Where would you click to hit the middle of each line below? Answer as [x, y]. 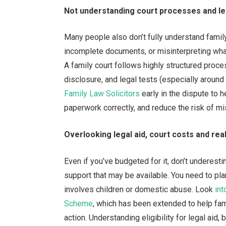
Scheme [79, 203]
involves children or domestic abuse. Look [140, 189]
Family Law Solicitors [102, 94]
